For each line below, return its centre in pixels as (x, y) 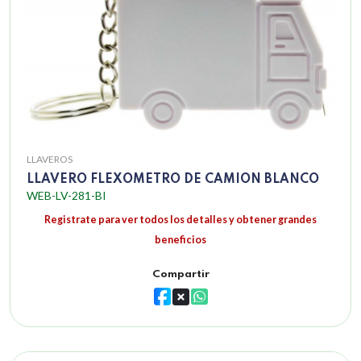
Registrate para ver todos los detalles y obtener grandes (180, 220)
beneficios (180, 240)
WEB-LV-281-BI (66, 196)
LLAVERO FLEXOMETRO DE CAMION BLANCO (173, 180)
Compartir (180, 275)
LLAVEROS (50, 160)
